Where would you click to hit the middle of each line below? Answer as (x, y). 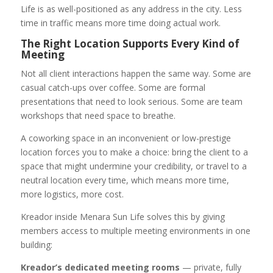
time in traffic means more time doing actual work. (120, 23)
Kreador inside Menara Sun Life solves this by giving (122, 217)
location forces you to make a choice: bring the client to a (134, 152)
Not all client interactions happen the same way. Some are (136, 74)
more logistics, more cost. (72, 194)
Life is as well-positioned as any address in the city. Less (131, 9)
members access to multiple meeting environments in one (135, 231)
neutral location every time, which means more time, (125, 180)
